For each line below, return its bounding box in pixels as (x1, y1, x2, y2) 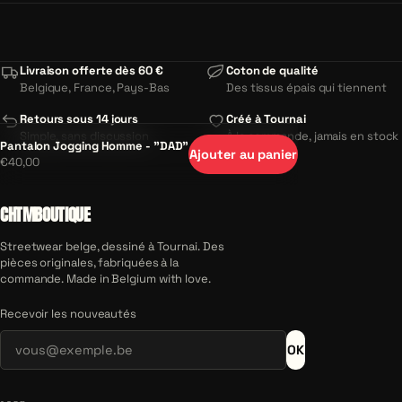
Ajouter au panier (189, 146, 297, 162)
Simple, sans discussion (20, 128, 149, 144)
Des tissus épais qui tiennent (226, 80, 387, 95)
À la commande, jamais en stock (226, 128, 399, 144)
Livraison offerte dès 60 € (20, 63, 163, 78)
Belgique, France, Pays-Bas (20, 80, 170, 95)
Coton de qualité (226, 63, 319, 78)
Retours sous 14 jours (20, 111, 139, 127)
